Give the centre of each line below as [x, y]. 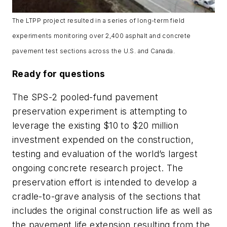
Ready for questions [59, 74]
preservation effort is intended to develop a [105, 182]
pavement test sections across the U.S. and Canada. [93, 51]
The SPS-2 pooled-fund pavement [85, 97]
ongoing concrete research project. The [98, 168]
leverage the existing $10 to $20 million [95, 125]
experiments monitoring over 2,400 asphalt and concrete [102, 35]
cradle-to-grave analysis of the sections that [106, 196]
